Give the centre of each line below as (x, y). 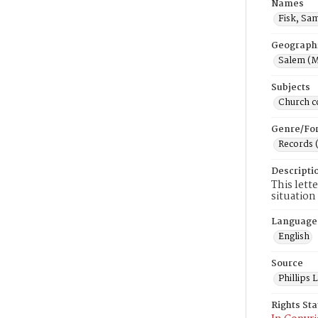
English (294, 237)
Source (287, 264)
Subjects (291, 88)
